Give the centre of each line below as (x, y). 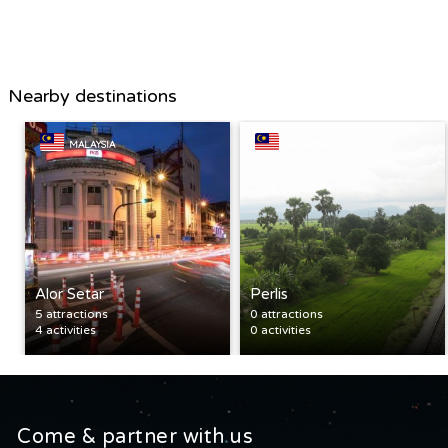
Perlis (269, 293)
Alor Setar (69, 293)
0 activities (281, 329)
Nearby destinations (92, 95)
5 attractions (71, 313)
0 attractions (287, 313)
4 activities (65, 329)
